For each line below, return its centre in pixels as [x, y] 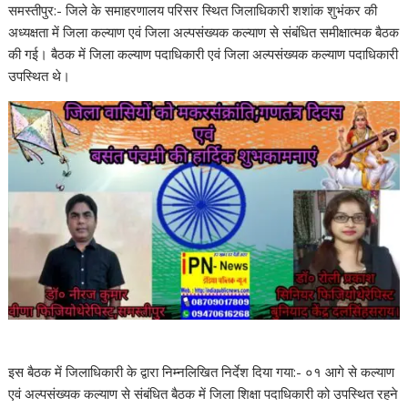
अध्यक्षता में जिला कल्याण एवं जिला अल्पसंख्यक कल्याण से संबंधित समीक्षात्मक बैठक [204, 32]
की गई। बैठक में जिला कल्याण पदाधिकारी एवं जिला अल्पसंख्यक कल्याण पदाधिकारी [204, 54]
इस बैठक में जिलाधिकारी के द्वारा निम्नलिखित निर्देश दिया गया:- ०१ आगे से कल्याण [202, 372]
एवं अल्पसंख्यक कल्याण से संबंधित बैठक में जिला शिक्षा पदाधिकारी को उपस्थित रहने [204, 394]
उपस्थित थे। [40, 76]
